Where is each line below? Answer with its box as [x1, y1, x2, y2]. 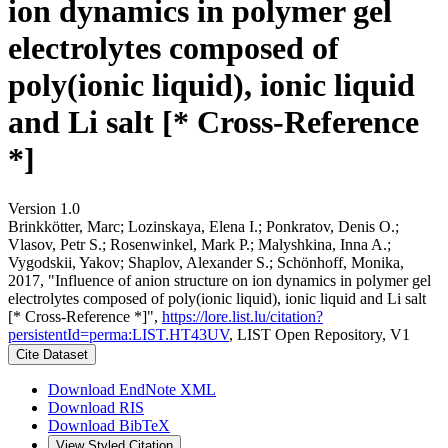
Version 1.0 [8, 199, 80, 217]
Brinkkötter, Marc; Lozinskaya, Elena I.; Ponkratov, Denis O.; [8, 217, 399, 235]
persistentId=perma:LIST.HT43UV [8, 325, 229, 343]
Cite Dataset [16, 346, 88, 362]
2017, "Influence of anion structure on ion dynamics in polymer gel [8, 271, 431, 289]
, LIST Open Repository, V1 [229, 325, 410, 343]
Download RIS [48, 398, 144, 416]
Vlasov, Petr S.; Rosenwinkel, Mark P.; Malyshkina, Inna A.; [8, 235, 391, 253]
